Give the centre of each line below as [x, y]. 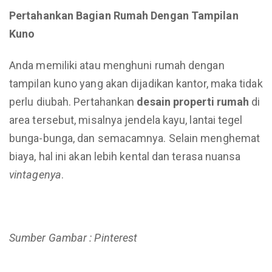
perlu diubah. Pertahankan [73, 102]
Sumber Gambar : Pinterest [73, 238]
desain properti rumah [193, 102]
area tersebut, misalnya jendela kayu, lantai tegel [126, 120]
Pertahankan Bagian [60, 15]
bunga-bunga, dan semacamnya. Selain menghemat [135, 138]
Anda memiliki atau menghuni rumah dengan [117, 65]
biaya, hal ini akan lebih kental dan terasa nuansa [125, 156]
